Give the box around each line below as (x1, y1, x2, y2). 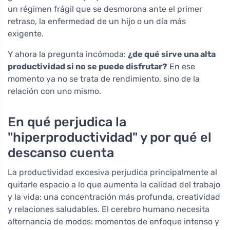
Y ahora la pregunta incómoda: (8, 49, 128, 60)
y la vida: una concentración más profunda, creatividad (8, 192, 220, 202)
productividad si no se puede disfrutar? (8, 62, 167, 72)
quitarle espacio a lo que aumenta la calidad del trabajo (8, 180, 220, 190)
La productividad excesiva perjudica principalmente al (8, 167, 217, 178)
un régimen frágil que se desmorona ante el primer (8, 4, 202, 14)
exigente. (8, 29, 44, 39)
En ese (167, 62, 195, 72)
